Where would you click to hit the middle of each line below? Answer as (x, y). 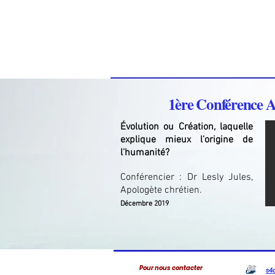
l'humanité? (146, 153)
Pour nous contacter (171, 268)
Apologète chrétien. (161, 190)
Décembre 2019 (145, 204)
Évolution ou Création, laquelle (187, 127)
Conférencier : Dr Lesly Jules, (187, 177)
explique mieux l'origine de (187, 140)
